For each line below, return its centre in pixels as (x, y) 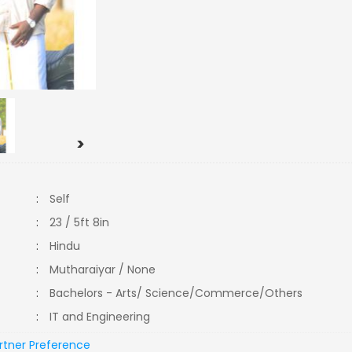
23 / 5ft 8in (80, 222)
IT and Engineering (105, 317)
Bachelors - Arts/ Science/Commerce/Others (181, 293)
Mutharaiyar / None (103, 269)
